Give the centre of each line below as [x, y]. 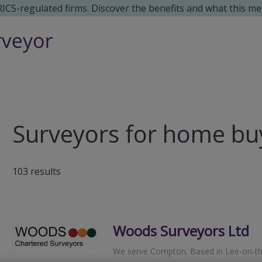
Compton [168, 251]
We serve [132, 251]
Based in [207, 251]
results [46, 171]
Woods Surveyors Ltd [181, 231]
